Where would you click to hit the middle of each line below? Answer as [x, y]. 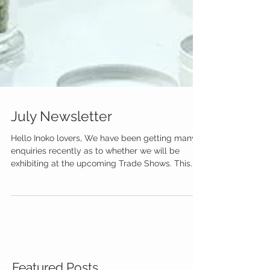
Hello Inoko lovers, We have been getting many [104, 162]
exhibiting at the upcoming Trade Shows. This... [185, 187]
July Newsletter [61, 140]
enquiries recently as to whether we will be [95, 174]
